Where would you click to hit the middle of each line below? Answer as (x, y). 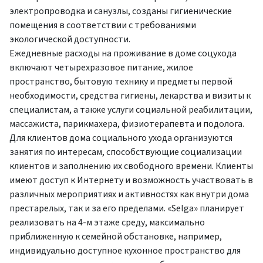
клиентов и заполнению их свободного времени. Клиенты (131, 166)
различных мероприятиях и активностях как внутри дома (129, 194)
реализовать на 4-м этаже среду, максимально (107, 222)
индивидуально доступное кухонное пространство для (125, 250)
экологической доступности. (70, 39)
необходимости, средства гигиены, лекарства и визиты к (130, 95)
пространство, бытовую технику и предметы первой (121, 81)
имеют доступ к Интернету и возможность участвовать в (131, 180)
